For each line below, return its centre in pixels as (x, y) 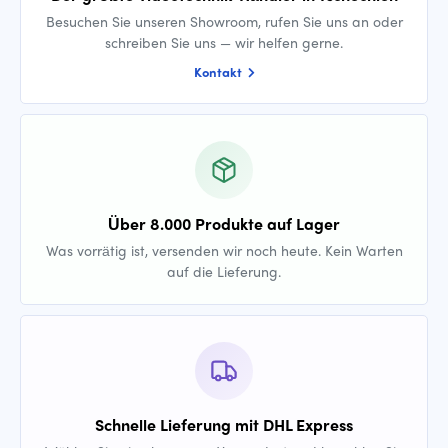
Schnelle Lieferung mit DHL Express (224, 424)
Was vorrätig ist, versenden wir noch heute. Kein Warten (224, 249)
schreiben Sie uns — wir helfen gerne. (224, 41)
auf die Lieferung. (224, 270)
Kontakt (219, 71)
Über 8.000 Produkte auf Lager (224, 223)
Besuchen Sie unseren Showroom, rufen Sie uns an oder (224, 20)
